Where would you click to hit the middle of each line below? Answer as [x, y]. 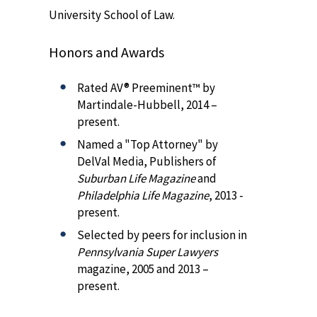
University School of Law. [112, 15]
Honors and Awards [106, 52]
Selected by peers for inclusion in [162, 235]
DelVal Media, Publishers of [147, 162]
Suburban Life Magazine [136, 179]
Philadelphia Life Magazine [143, 196]
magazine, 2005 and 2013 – [143, 269]
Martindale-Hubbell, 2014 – [147, 105]
